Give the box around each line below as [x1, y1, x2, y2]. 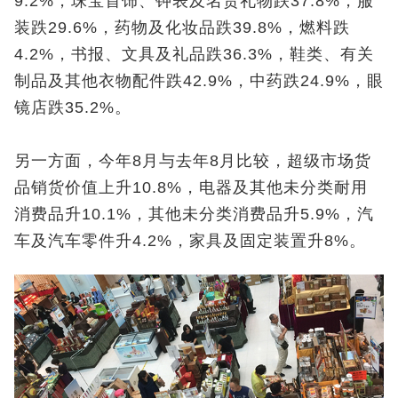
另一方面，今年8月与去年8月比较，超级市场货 [14, 152, 371, 171]
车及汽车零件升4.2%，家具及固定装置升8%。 [14, 232, 366, 251]
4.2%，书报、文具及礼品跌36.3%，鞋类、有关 [14, 45, 374, 64]
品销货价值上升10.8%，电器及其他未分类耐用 [14, 179, 368, 197]
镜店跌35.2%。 [14, 99, 131, 117]
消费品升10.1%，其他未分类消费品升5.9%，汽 [14, 205, 374, 224]
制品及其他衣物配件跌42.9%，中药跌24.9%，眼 [14, 72, 384, 91]
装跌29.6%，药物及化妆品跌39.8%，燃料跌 [14, 19, 350, 37]
